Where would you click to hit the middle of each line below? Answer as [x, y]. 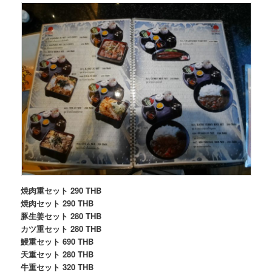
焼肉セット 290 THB [57, 203]
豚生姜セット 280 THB [61, 216]
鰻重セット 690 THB [57, 241]
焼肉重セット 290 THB [61, 190]
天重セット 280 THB [57, 254]
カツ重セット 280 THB [61, 228]
